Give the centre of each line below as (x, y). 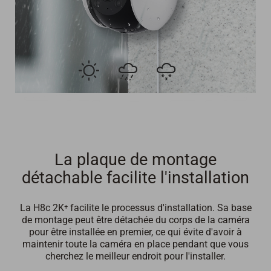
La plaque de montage (135, 159)
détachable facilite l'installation (135, 178)
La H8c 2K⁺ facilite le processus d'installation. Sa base (135, 207)
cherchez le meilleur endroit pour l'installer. (135, 256)
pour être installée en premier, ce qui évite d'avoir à (135, 232)
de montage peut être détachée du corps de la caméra (135, 220)
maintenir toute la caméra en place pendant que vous (135, 244)
